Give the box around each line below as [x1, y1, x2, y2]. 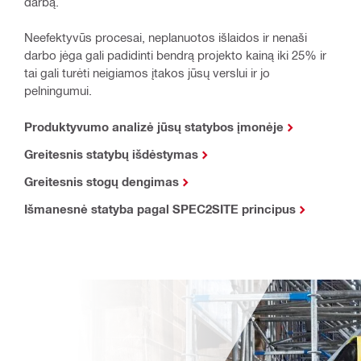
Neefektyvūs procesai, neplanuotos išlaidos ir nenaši [24, 29, 307, 44]
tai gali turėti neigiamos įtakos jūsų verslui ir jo [24, 64, 270, 80]
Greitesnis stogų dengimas [24, 173, 179, 189]
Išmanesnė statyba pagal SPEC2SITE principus [24, 201, 296, 216]
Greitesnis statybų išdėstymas [24, 146, 198, 161]
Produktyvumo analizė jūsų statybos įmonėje [24, 118, 284, 134]
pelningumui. [24, 82, 92, 98]
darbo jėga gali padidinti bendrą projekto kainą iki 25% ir [24, 47, 326, 62]
